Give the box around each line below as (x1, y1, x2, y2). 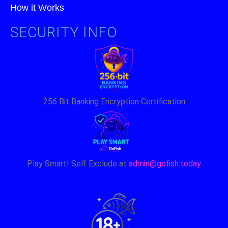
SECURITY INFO (10, 24, 117, 41)
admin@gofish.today (129, 159, 201, 169)
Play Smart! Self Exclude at (27, 159, 129, 169)
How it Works (10, 3, 64, 13)
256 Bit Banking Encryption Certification (43, 97, 185, 107)
